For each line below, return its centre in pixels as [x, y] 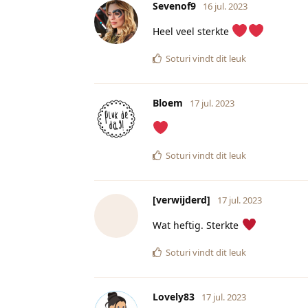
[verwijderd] [181, 199]
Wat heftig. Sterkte [197, 225]
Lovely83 [174, 296]
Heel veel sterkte [192, 31]
